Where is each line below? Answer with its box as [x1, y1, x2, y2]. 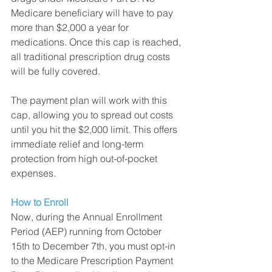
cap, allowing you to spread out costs [11, 108, 175, 121]
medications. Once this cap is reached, [11, 35, 183, 48]
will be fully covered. [11, 64, 103, 77]
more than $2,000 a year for [11, 21, 131, 33]
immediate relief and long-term [11, 137, 146, 150]
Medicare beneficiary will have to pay [11, 6, 175, 19]
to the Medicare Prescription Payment [11, 254, 175, 267]
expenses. [11, 166, 58, 179]
